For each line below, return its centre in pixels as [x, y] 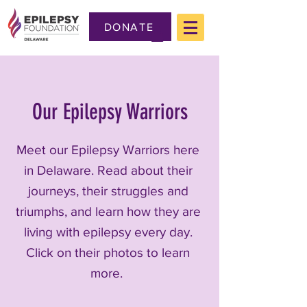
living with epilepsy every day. [108, 232]
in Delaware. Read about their [108, 170]
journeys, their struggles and [108, 191]
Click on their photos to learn [108, 252]
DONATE [129, 27]
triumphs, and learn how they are [108, 211]
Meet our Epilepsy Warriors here [108, 149]
